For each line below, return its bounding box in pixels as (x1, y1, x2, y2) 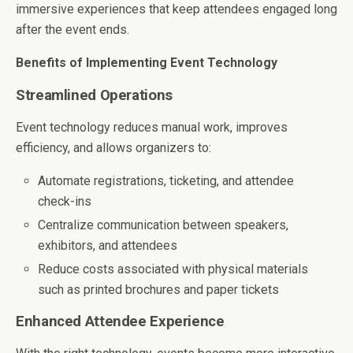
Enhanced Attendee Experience (16, 313, 225, 331)
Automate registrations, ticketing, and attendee (38, 173, 295, 188)
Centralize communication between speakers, (38, 217, 289, 232)
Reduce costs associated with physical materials (38, 262, 309, 277)
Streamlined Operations (16, 86, 173, 104)
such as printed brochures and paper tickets (38, 282, 280, 298)
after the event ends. (16, 21, 129, 37)
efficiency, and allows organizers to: (16, 139, 211, 155)
